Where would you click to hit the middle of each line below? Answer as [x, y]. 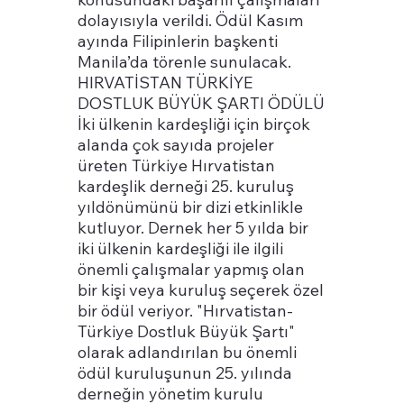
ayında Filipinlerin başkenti [178, 41]
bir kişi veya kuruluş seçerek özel [201, 289]
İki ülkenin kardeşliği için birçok [194, 124]
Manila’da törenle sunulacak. [185, 61]
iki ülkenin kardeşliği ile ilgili [181, 248]
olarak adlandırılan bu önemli [188, 352]
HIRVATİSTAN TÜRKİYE [165, 82]
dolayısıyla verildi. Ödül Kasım [191, 20]
